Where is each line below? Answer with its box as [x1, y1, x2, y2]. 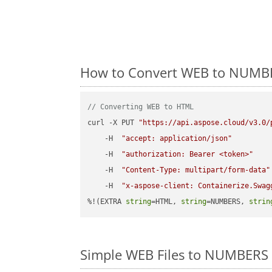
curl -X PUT [87, 118, 139, 127]
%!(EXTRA [87, 197, 126, 206]
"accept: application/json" [121, 134, 233, 143]
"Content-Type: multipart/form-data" [121, 166, 271, 175]
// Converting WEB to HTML [87, 103, 194, 112]
